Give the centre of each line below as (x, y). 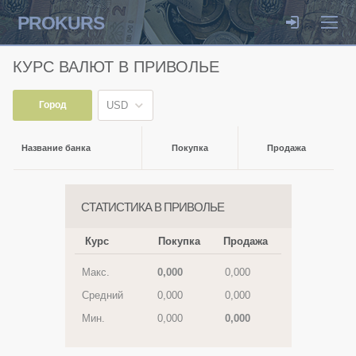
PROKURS (61, 23)
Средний (102, 295)
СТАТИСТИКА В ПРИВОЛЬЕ (152, 207)
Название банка (56, 148)
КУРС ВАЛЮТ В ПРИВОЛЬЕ (116, 67)
